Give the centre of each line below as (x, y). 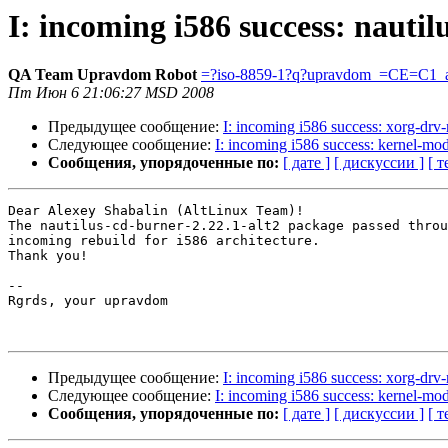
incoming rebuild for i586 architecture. (164, 241)
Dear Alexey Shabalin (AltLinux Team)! (156, 211)
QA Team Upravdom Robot (102, 75)
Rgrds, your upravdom (88, 301)
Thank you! (48, 256)
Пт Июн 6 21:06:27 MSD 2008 (111, 93)
